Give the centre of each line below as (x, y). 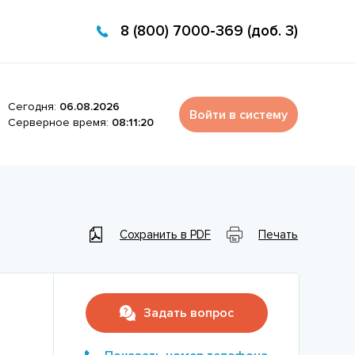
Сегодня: (33, 106)
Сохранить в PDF (165, 234)
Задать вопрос (188, 313)
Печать (278, 234)
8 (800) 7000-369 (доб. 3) (209, 31)
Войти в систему (239, 115)
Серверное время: (59, 122)
